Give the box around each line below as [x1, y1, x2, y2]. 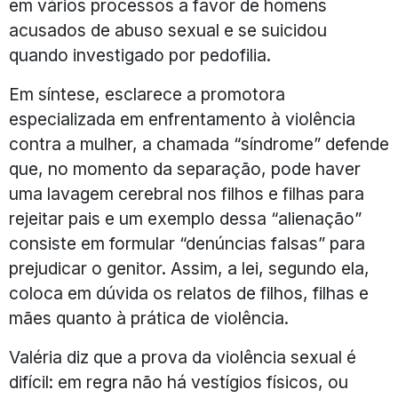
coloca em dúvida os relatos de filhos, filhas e [9, 283, 369, 305]
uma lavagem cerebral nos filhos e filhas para [9, 183, 364, 205]
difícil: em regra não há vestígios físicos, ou [9, 371, 348, 394]
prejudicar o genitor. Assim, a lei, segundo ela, [9, 258, 370, 280]
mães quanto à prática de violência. [9, 307, 289, 330]
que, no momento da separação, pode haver [9, 158, 361, 180]
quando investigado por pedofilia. [9, 44, 271, 67]
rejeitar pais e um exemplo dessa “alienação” [9, 208, 362, 230]
